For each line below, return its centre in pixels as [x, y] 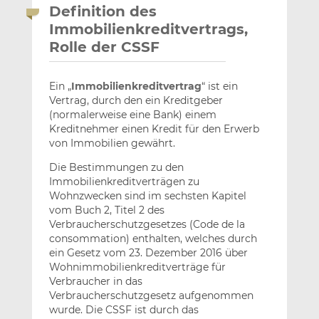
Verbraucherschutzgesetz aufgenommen [151, 296]
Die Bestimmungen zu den [116, 168]
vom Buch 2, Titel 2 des [106, 210]
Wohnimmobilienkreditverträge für [137, 267]
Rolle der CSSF [104, 47]
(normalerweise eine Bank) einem [132, 115]
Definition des [103, 12]
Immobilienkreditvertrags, [148, 30]
